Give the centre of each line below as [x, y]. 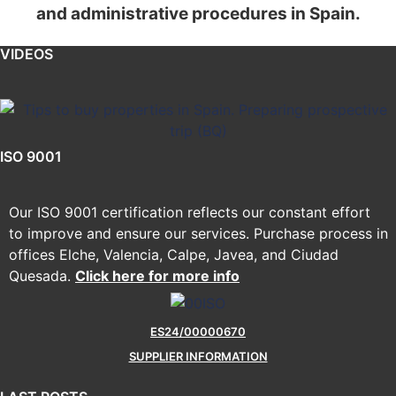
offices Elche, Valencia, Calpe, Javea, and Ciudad [174, 255]
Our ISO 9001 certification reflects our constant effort [190, 213]
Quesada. [42, 276]
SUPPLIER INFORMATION [198, 356]
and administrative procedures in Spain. [198, 13]
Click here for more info [157, 276]
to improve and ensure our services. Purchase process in [198, 234]
